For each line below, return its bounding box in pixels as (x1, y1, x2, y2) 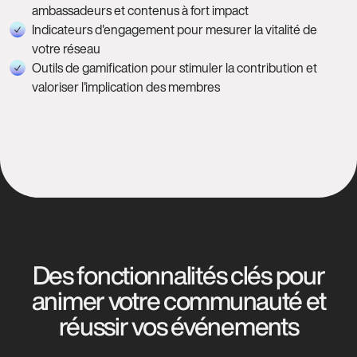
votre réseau (32, 39, 100, 58)
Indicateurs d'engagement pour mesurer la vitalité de (32, 20, 317, 39)
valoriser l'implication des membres (32, 77, 220, 96)
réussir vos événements (58, 313, 299, 339)
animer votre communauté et (31, 288, 326, 313)
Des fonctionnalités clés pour (32, 262, 325, 288)
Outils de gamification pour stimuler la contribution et (32, 58, 317, 77)
